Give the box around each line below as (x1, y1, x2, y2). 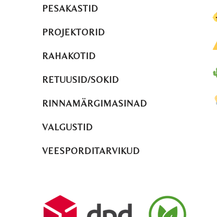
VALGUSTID (42, 122, 93, 133)
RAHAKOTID (42, 51, 96, 62)
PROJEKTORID (42, 27, 105, 38)
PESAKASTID (42, 3, 98, 14)
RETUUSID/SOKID (42, 75, 119, 85)
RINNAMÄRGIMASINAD (42, 98, 147, 109)
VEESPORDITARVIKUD (42, 146, 140, 156)
